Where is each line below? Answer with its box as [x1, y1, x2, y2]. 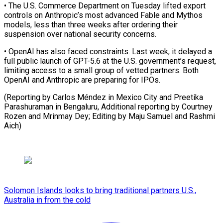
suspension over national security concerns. [4, 29, 156, 39]
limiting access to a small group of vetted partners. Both [4, 65, 199, 75]
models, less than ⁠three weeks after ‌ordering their [4, 19, 178, 29]
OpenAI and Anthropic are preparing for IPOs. [4, 75, 160, 85]
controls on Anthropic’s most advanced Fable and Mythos [4, 10, 203, 20]
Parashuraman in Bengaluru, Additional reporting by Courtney [4, 102, 213, 111]
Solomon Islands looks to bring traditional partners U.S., [4, 185, 196, 195]
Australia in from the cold [4, 195, 91, 205]
